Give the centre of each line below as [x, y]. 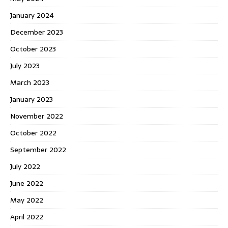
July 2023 [25, 65]
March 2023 [30, 82]
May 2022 [27, 200]
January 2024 [32, 15]
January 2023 [32, 99]
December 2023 [37, 32]
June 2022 [27, 183]
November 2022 [37, 116]
